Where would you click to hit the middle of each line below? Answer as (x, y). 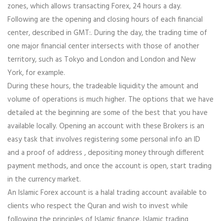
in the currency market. (44, 180)
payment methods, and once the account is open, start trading (110, 166)
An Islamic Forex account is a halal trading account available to (107, 193)
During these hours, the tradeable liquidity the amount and (103, 87)
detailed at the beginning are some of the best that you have (108, 113)
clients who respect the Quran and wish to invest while (98, 206)
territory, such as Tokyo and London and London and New (102, 60)
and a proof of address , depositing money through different (106, 153)
